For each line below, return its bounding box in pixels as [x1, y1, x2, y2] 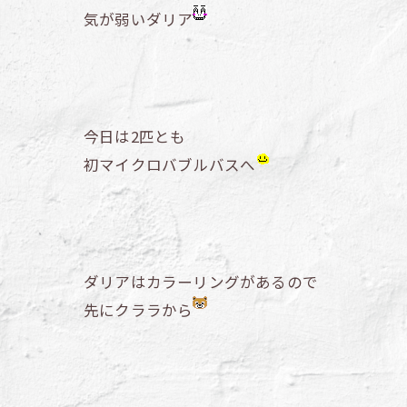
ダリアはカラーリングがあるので [84, 271, 318, 293]
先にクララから [84, 299, 194, 321]
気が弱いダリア [84, 8, 194, 30]
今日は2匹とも [84, 125, 186, 147]
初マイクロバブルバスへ [84, 154, 256, 175]
